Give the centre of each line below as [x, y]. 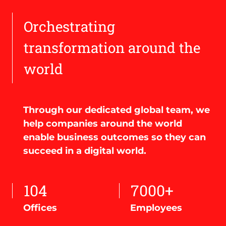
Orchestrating [69, 26]
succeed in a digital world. [85, 151]
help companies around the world [103, 123]
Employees [156, 208]
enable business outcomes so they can [115, 137]
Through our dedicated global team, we [117, 110]
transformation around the [112, 47]
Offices [40, 208]
